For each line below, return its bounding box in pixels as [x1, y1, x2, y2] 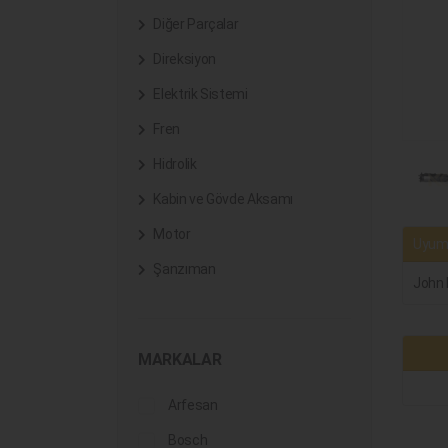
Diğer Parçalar [150, 16, 239, 32]
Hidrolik [150, 156, 197, 172]
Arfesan [168, 397, 218, 413]
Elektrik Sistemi [150, 86, 248, 102]
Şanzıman [150, 261, 216, 277]
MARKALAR [138, 350, 222, 369]
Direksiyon [150, 51, 216, 67]
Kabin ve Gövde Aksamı [150, 191, 293, 207]
